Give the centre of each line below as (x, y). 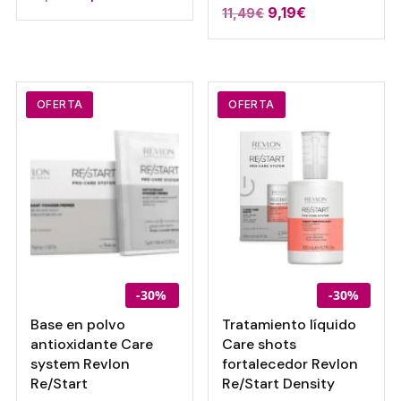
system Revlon (80, 364)
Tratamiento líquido (290, 325)
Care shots (260, 345)
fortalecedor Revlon (290, 364)
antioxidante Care (91, 345)
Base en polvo (77, 325)
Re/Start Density (279, 384)
